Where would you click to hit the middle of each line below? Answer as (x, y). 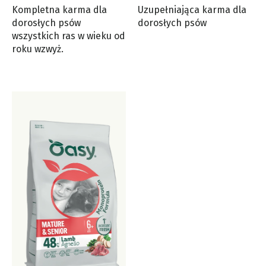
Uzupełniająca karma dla (192, 10)
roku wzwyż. (38, 49)
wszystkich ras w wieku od (69, 36)
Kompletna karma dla (59, 10)
